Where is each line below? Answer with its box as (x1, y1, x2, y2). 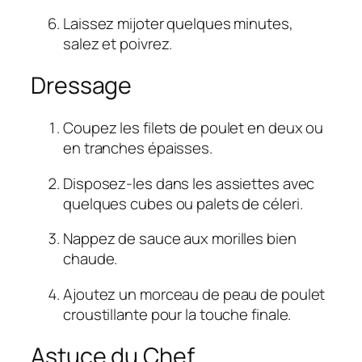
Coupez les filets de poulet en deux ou (63, 117, 324, 139)
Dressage (31, 69, 133, 102)
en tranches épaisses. (63, 137, 213, 159)
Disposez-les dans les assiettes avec (63, 172, 315, 194)
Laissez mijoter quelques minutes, (63, 12, 293, 34)
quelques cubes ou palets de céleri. (63, 192, 303, 214)
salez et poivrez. (63, 32, 173, 54)
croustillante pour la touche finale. (63, 303, 292, 325)
